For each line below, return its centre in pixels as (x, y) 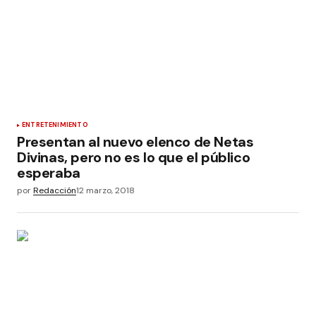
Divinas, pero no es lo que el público (134, 158)
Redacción (55, 191)
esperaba (49, 173)
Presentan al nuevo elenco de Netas (135, 142)
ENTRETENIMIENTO (55, 125)
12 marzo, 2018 (105, 191)
